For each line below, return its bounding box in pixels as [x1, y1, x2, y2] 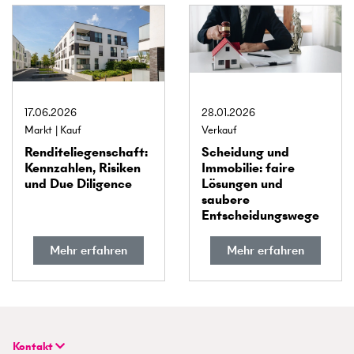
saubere [201, 190, 250, 209]
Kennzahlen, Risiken [24, 158, 141, 177]
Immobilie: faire [201, 158, 295, 177]
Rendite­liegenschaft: [24, 142, 148, 161]
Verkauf [201, 122, 236, 137]
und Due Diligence [24, 174, 132, 193]
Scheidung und [201, 142, 289, 161]
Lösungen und [201, 174, 283, 193]
